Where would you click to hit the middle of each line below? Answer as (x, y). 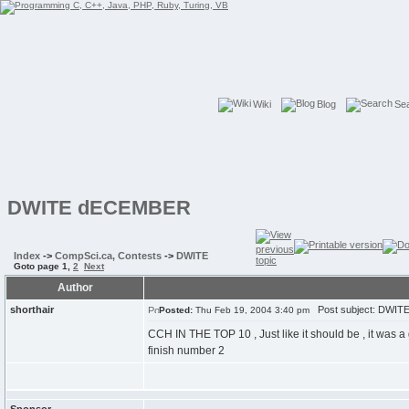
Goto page (38, 266)
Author (75, 288)
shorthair (32, 309)
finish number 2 (186, 351)
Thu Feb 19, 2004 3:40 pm (251, 310)
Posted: (176, 310)
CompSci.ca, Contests (108, 256)
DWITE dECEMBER (99, 208)
